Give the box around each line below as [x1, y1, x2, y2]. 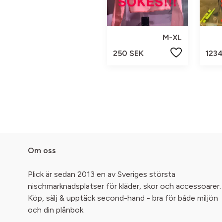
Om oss [28, 146, 56, 156]
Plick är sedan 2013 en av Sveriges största [28, 169, 175, 179]
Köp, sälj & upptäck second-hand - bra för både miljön [28, 193, 218, 203]
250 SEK [113, 48, 144, 58]
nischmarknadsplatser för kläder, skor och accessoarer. [28, 181, 221, 191]
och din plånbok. [28, 205, 85, 215]
